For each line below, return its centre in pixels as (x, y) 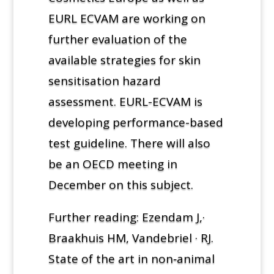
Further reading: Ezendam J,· (126, 217)
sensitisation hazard (104, 80)
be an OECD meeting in (113, 164)
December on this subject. (120, 184)
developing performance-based (135, 122)
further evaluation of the (117, 39)
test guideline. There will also (129, 143)
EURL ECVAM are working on (127, 18)
